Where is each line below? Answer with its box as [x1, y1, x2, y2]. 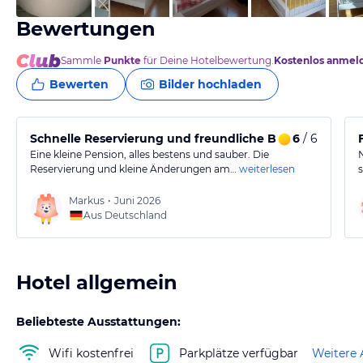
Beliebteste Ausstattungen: [16, 314, 181, 329]
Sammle [61, 54, 104, 66]
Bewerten [49, 77, 109, 92]
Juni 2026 [114, 194, 160, 207]
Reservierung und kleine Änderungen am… [30, 163, 237, 175]
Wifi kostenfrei [49, 345, 134, 361]
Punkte [104, 54, 141, 66]
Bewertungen [16, 17, 156, 41]
